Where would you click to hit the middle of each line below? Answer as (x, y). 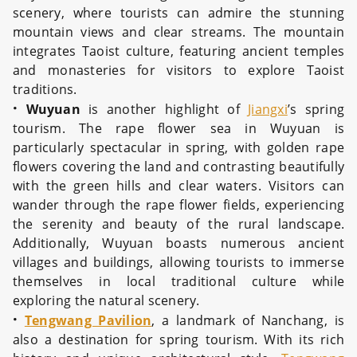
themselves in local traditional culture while (178, 281)
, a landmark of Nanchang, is (248, 320)
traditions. (45, 89)
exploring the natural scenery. (106, 300)
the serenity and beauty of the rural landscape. (178, 224)
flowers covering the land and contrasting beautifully (178, 167)
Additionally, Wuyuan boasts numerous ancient (178, 243)
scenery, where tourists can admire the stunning (178, 13)
